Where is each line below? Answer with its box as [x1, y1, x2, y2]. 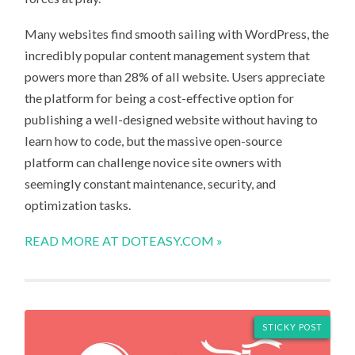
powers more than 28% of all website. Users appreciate [25, 69, 326, 85]
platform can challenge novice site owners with [25, 155, 282, 170]
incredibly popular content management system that [25, 48, 311, 63]
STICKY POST [261, 323, 323, 333]
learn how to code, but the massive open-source [25, 133, 283, 149]
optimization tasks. [25, 197, 132, 213]
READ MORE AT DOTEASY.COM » [25, 232, 223, 248]
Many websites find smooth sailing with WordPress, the [25, 26, 330, 42]
